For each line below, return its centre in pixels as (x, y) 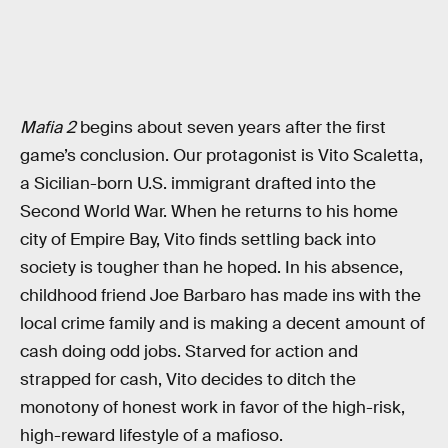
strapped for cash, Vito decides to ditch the (188, 379)
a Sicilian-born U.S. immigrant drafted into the (198, 183)
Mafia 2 (48, 127)
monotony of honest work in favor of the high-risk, (212, 407)
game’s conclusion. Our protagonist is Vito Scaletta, (221, 155)
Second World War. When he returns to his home (209, 211)
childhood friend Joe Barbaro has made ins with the (220, 295)
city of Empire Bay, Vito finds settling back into (198, 239)
